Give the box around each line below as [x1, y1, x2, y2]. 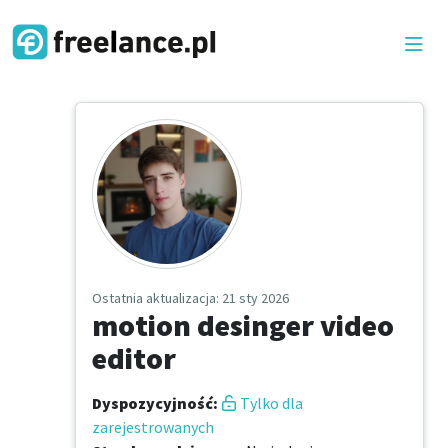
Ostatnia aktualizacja [92, 289, 216, 308]
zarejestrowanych [92, 417, 214, 438]
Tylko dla [240, 393, 303, 414]
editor [92, 339, 176, 378]
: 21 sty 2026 [216, 289, 289, 308]
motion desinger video [92, 306, 394, 345]
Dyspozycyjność [92, 393, 213, 414]
